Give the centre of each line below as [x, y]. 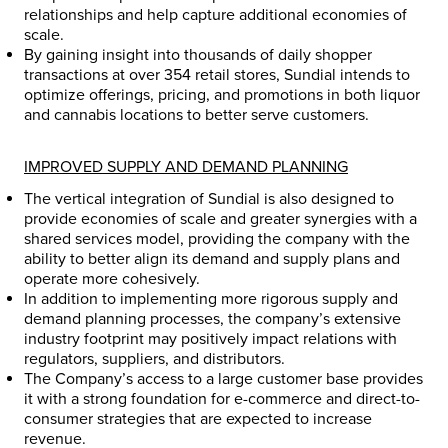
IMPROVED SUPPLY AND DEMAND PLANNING [186, 167]
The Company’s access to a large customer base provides [223, 379]
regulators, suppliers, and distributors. [154, 359]
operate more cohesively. [112, 279]
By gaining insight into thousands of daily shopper [198, 55]
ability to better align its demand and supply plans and [212, 259]
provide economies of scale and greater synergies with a [220, 219]
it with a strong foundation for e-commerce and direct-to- [222, 399]
